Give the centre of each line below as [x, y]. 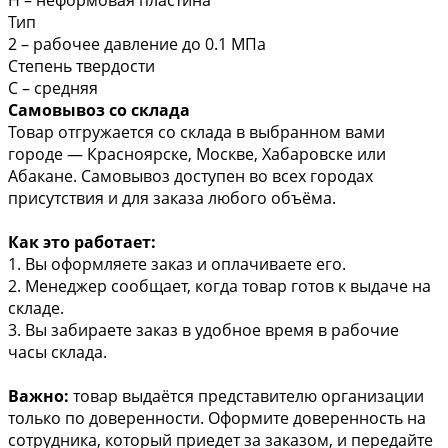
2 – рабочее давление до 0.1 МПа [137, 43]
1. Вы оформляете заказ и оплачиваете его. [177, 263]
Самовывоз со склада [99, 109]
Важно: [38, 395]
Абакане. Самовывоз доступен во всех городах [190, 175]
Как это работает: [82, 241]
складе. [36, 307]
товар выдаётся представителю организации [246, 395]
